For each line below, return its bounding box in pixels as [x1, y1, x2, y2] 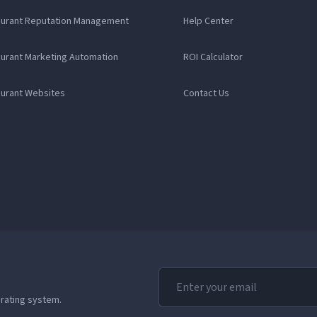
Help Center [183, 14, 234, 29]
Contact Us [183, 86, 229, 101]
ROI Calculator [183, 50, 243, 65]
